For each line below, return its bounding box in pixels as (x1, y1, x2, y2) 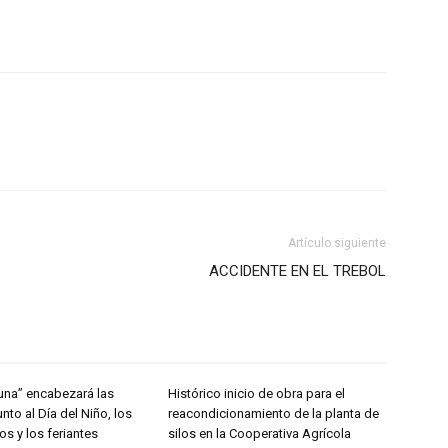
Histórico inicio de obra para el (168, 385, 345, 401)
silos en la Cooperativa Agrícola (168, 425, 351, 441)
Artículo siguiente (288, 235, 386, 250)
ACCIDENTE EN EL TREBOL (209, 261, 386, 280)
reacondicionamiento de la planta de (168, 405, 379, 421)
